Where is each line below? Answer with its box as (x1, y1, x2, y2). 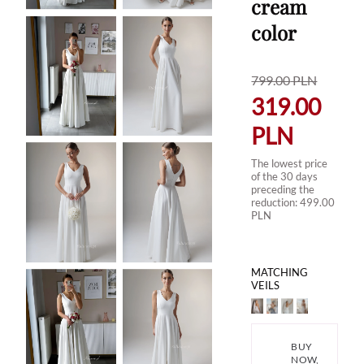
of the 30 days (251, 170, 318, 183)
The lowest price (251, 157, 328, 170)
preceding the (251, 183, 315, 196)
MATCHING (251, 266, 309, 279)
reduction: (251, 196, 301, 209)
